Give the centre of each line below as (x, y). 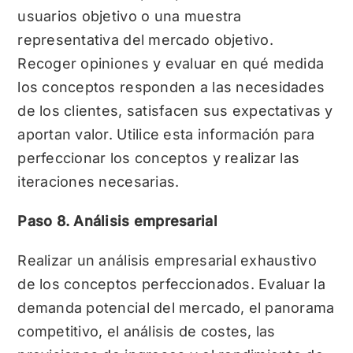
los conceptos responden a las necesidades (171, 87)
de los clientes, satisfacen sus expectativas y (175, 110)
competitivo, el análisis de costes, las (147, 331)
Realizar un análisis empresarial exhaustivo (167, 260)
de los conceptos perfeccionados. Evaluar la (171, 284)
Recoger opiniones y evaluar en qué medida (171, 63)
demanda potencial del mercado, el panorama (176, 307)
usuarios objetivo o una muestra (130, 16)
